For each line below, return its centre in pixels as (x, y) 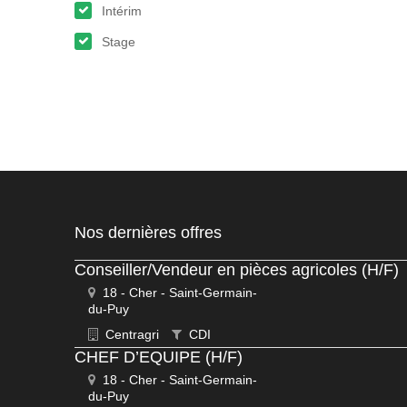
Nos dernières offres (148, 233)
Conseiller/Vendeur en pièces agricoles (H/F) (237, 270)
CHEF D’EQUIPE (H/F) (159, 357)
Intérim (122, 11)
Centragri (130, 334)
